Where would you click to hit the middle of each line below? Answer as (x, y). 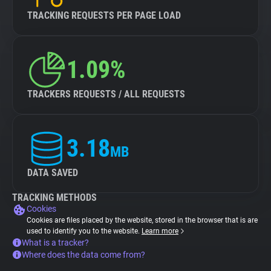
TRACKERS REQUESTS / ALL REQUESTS (106, 94)
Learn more (160, 231)
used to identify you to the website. (84, 231)
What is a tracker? (55, 243)
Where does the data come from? (83, 255)
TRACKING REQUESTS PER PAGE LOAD (104, 15)
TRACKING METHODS (54, 198)
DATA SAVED (53, 173)
